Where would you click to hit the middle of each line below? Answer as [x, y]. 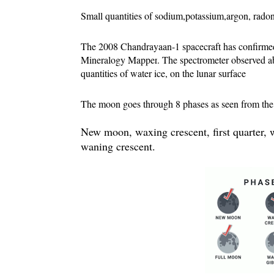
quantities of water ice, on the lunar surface [163, 73]
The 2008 [101, 46]
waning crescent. [118, 146]
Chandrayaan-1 [151, 46]
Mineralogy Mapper [119, 60]
